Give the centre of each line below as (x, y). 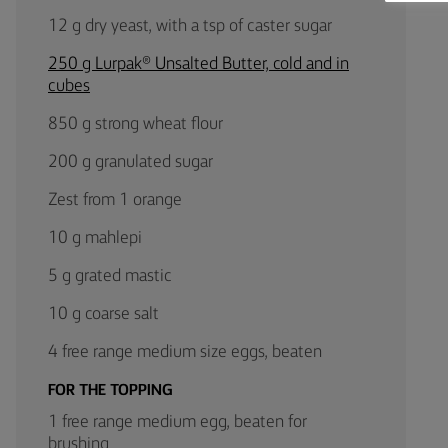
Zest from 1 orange (115, 200)
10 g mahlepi (95, 238)
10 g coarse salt (103, 314)
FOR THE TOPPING (110, 391)
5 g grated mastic (110, 276)
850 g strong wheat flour (135, 124)
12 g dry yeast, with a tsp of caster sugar (190, 26)
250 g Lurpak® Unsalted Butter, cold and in (198, 64)
